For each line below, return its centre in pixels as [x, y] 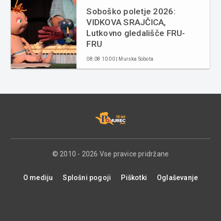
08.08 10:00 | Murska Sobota [120, 59]
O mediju [38, 177]
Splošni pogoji [87, 177]
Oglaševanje [178, 177]
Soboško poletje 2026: [131, 11]
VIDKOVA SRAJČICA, [126, 22]
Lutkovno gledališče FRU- [136, 33]
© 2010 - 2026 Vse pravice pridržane [110, 154]
